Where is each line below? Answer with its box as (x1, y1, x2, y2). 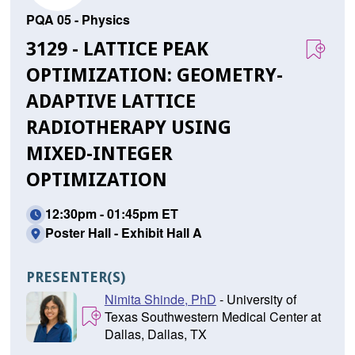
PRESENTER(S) (25, 269, 125, 286)
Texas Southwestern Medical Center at (104, 307, 321, 326)
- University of (216, 290, 296, 309)
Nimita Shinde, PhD (104, 290, 216, 309)
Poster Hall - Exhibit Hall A (44, 223, 202, 242)
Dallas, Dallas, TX (104, 325, 207, 344)
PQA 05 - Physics (25, 10, 130, 29)
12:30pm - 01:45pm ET (44, 204, 178, 223)
